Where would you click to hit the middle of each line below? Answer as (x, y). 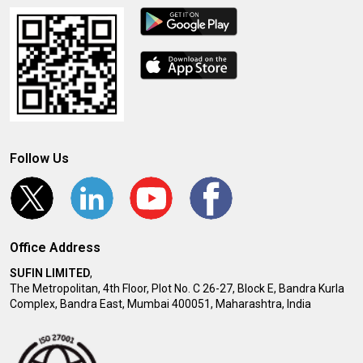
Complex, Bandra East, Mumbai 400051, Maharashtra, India (160, 304)
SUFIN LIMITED (50, 273)
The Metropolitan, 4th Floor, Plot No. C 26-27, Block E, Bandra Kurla (177, 288)
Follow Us (39, 158)
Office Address (55, 248)
